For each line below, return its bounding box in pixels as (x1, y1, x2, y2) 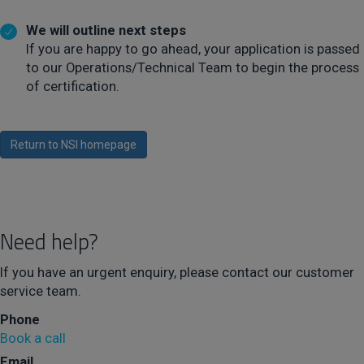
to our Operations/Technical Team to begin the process (26, 59, 360, 76)
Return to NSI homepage (11, 138, 136, 152)
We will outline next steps (26, 22, 187, 38)
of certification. (26, 78, 120, 94)
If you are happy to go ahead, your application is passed (26, 41, 361, 57)
